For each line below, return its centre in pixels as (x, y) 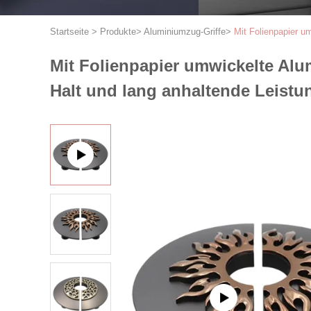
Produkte (118, 32)
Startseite (69, 32)
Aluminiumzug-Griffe (185, 32)
